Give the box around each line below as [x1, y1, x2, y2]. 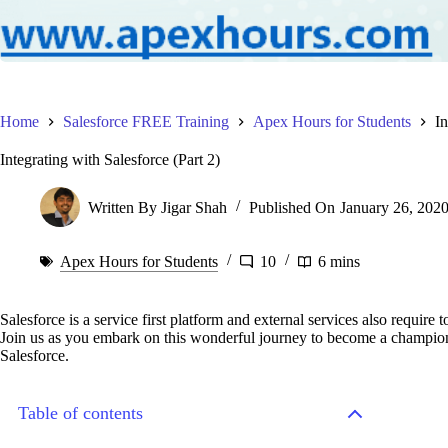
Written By [88, 198, 157, 216]
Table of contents [18, 403, 143, 424]
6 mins [318, 252, 360, 270]
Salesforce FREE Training [63, 112, 229, 130]
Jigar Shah [161, 198, 228, 216]
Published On [249, 198, 336, 216]
